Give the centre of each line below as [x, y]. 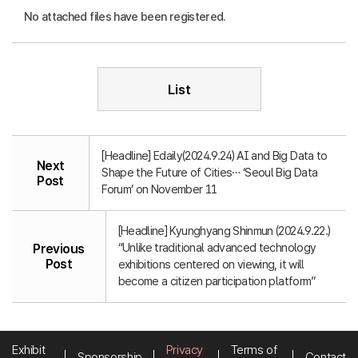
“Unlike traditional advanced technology [217, 248]
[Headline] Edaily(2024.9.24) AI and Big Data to [215, 156]
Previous [59, 249]
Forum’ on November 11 [159, 189]
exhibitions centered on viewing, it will [211, 265]
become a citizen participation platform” [217, 281]
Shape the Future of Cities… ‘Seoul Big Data [210, 173]
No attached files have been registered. [125, 17]
